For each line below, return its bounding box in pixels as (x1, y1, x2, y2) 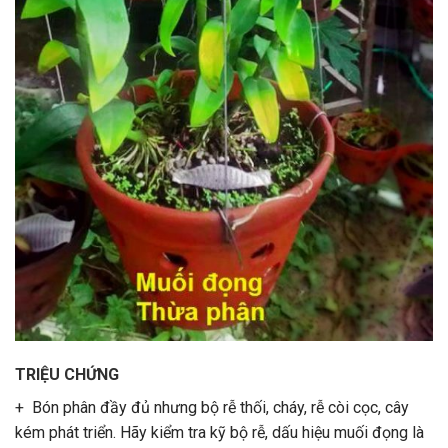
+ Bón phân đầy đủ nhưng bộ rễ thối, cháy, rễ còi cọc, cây (15, 397, 409, 417)
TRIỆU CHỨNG (15, 364, 119, 384)
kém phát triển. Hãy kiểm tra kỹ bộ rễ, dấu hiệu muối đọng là (15, 422, 424, 442)
